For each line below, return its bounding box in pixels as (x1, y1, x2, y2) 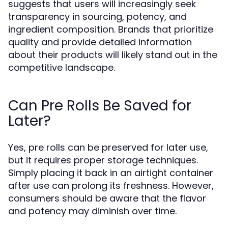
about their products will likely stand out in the (8, 48, 217, 61)
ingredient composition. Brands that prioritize (8, 23, 213, 36)
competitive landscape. (8, 61, 115, 74)
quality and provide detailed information (8, 36, 192, 48)
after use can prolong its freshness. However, (8, 179, 214, 192)
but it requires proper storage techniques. (8, 154, 198, 166)
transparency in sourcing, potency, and (8, 10, 187, 23)
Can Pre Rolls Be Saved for (8, 96, 191, 116)
